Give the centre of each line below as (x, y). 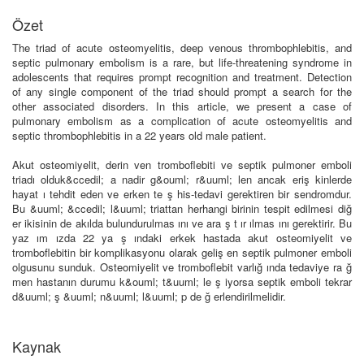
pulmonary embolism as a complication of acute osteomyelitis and (182, 121)
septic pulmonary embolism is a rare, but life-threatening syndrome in (182, 63)
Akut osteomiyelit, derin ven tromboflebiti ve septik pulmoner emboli (182, 165)
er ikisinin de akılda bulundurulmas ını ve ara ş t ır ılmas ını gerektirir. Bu (182, 223)
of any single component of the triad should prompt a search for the (182, 92)
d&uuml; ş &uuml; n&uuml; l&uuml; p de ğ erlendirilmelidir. (149, 297)
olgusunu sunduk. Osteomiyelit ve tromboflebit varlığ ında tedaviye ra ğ (182, 267)
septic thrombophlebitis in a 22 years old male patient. (139, 136)
